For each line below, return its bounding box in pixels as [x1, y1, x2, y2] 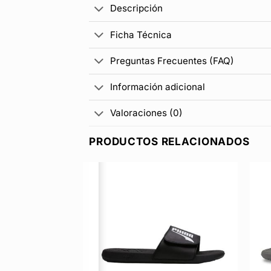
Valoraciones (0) [109, 107, 183, 119]
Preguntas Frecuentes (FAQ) [109, 54, 234, 67]
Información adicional [109, 80, 205, 93]
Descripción [109, 2, 163, 15]
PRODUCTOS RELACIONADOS [89, 135, 250, 148]
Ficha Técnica [109, 28, 172, 41]
